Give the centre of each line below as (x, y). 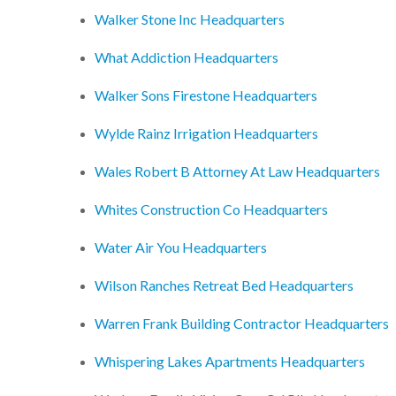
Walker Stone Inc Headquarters (190, 19)
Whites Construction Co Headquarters (211, 209)
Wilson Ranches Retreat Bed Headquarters (224, 286)
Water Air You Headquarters (181, 247)
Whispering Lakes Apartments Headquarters (230, 362)
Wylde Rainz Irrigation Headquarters (206, 133)
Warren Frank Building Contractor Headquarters (242, 324)
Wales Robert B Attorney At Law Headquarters (237, 171)
